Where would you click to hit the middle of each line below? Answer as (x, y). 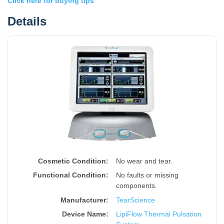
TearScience (135, 200)
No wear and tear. (144, 161)
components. (136, 186)
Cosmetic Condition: (73, 161)
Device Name (84, 214)
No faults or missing (147, 175)
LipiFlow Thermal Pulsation (158, 214)
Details (27, 21)
